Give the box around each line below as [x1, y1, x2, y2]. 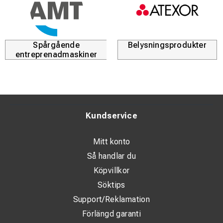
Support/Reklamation [73, 195, 150, 205]
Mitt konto [93, 137, 130, 147]
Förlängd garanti [82, 209, 141, 219]
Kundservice [85, 111, 138, 121]
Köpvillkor [93, 166, 130, 176]
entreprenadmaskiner [15, 50, 98, 60]
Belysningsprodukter [127, 40, 207, 50]
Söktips [98, 180, 125, 190]
